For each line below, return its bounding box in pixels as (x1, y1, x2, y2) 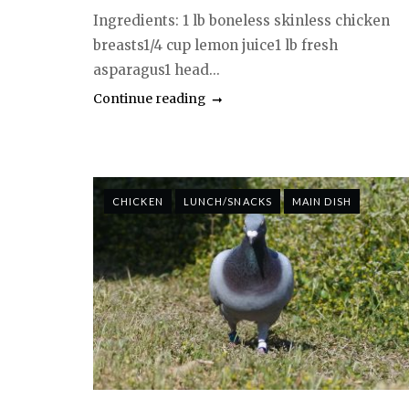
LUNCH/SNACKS (183, 194, 272, 207)
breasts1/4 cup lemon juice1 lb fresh (93, 36, 338, 54)
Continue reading (93, 89, 205, 107)
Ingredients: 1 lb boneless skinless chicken (93, 11, 390, 29)
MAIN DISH (291, 194, 351, 207)
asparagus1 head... (93, 60, 220, 79)
